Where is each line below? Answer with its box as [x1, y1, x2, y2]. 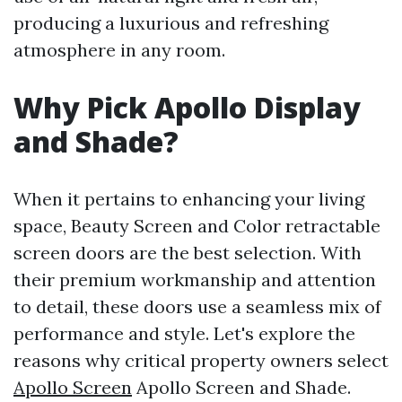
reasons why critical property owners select [13, 349, 389, 371]
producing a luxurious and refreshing [13, 12, 328, 34]
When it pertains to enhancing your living [13, 188, 364, 210]
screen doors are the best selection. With [13, 241, 362, 264]
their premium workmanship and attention [13, 268, 376, 291]
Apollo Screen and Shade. [132, 376, 351, 398]
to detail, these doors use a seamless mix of [13, 295, 381, 318]
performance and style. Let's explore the [13, 322, 355, 345]
